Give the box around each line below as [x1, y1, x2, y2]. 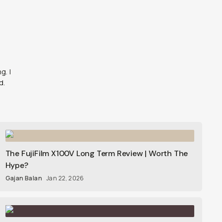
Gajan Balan [5, 174, 43, 182]
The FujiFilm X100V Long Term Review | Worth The [5, 148, 188, 159]
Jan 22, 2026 [46, 174, 84, 182]
